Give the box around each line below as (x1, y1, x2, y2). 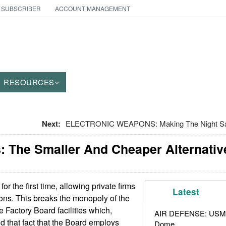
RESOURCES (4, 77, 54, 87)
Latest (173, 186, 200, 198)
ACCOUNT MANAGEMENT (54, 4, 130, 13)
